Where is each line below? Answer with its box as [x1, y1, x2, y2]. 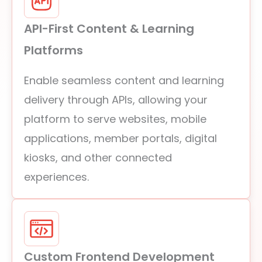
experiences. [24, 170, 89, 184]
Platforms [24, 42, 83, 58]
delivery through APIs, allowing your [24, 92, 208, 107]
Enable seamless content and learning [24, 73, 224, 88]
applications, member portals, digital [24, 131, 217, 146]
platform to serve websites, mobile [24, 112, 206, 126]
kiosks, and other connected [24, 150, 172, 165]
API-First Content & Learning [24, 20, 194, 37]
